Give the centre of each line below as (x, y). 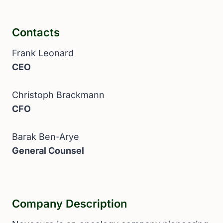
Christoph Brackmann (58, 95)
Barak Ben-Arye (46, 137)
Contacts (36, 32)
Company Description (69, 204)
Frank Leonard (43, 53)
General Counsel (48, 151)
